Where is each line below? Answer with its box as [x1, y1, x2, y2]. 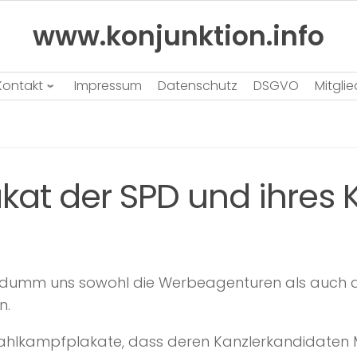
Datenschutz [158, 76, 237, 95]
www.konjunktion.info [33, 17, 324, 55]
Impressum [74, 76, 142, 95]
